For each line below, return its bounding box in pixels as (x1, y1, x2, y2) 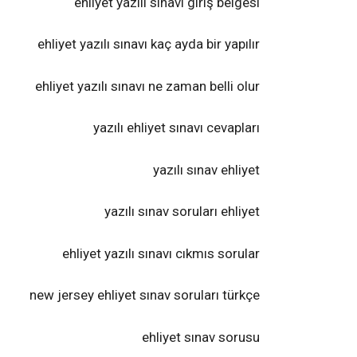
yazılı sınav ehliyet (153, 161, 260, 178)
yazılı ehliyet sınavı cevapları (93, 120, 260, 135)
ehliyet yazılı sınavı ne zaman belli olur (35, 77, 260, 94)
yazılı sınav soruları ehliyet (104, 203, 260, 219)
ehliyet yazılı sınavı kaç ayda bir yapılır (37, 36, 260, 52)
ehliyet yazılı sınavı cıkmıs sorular (62, 245, 260, 261)
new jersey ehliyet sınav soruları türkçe (29, 287, 260, 303)
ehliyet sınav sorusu (142, 328, 260, 345)
